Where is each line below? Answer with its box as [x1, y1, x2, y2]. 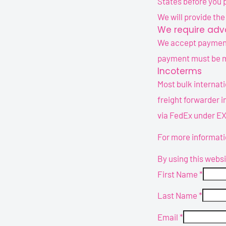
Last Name [157, 190, 199, 201]
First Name [157, 168, 199, 179]
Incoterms [157, 65, 202, 77]
